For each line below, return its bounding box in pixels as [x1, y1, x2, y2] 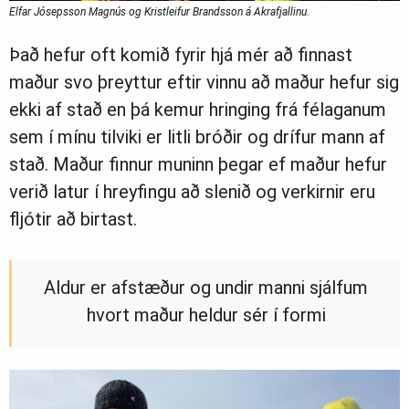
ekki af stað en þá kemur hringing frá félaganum [9, 99, 386, 121]
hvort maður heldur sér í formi [86, 304, 326, 327]
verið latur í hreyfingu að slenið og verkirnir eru [9, 181, 375, 204]
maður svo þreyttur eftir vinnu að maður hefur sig [9, 71, 399, 94]
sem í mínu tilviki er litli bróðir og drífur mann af [9, 126, 385, 149]
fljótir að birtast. [9, 208, 137, 231]
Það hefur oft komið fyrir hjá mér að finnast [9, 44, 352, 67]
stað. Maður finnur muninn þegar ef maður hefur [9, 153, 387, 176]
